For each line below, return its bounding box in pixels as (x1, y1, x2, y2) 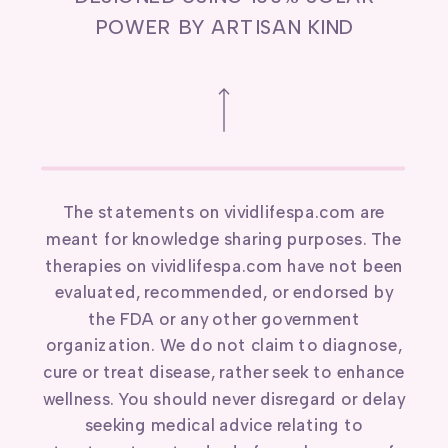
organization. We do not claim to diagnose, (46, 336, 402, 356)
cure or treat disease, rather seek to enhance (42, 362, 406, 383)
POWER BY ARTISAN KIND (94, 15, 354, 40)
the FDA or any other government (87, 309, 361, 329)
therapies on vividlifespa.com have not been (44, 256, 404, 276)
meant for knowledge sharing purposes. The (46, 229, 402, 250)
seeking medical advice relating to (84, 415, 364, 436)
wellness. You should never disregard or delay (42, 389, 406, 409)
